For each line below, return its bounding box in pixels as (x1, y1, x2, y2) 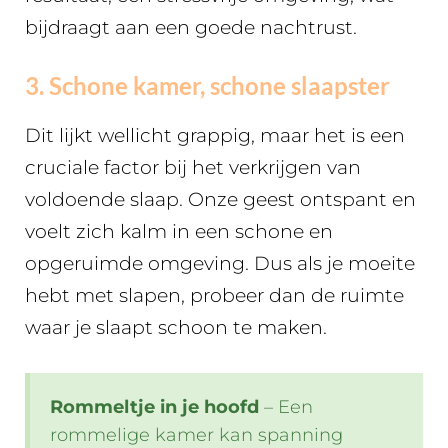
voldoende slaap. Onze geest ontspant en (25, 188, 416, 212)
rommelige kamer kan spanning (50, 423, 343, 446)
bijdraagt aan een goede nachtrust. (25, 15, 357, 39)
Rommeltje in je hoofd (50, 395, 259, 418)
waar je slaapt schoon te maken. (25, 316, 332, 340)
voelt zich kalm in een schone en (25, 220, 333, 244)
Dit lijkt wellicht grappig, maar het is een (25, 124, 405, 148)
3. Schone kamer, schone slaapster (25, 71, 390, 101)
